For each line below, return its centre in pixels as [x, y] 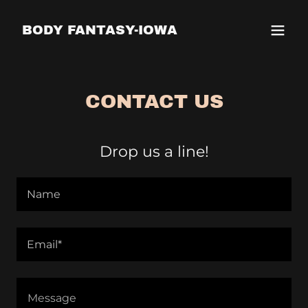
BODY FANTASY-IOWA [100, 30]
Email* [44, 244]
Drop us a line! [154, 152]
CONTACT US [154, 101]
